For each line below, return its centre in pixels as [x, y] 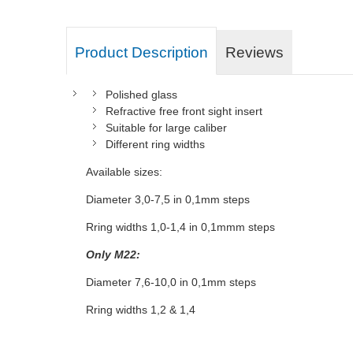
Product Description [141, 53]
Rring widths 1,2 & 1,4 [141, 310]
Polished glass [141, 95]
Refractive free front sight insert [184, 111]
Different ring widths [155, 145]
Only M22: [115, 255]
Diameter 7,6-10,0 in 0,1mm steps [171, 282]
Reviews [255, 53]
